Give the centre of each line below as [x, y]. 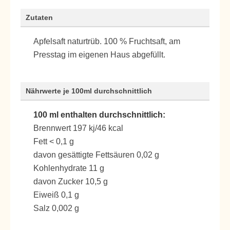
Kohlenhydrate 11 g [69, 168]
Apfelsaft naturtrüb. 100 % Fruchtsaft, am [107, 41]
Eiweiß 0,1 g [56, 195]
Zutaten [39, 17]
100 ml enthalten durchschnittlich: [99, 115]
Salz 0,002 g [56, 208]
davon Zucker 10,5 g [71, 181]
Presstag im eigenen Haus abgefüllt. [99, 55]
